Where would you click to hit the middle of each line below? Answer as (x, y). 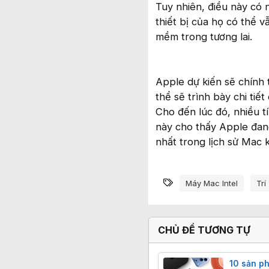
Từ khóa (195, 181)
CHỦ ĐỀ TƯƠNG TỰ (204, 230)
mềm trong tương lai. (204, 36)
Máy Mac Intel (212, 183)
